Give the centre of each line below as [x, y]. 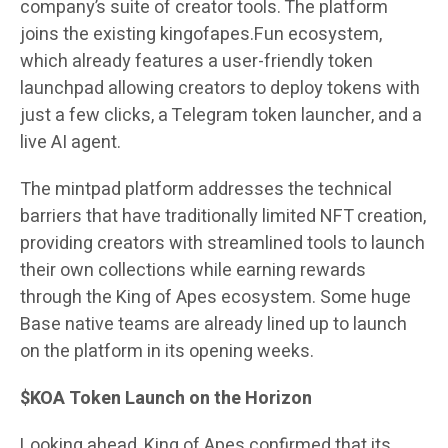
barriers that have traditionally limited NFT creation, [223, 217]
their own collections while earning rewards [193, 271]
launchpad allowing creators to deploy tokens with [220, 89]
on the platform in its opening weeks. [167, 352]
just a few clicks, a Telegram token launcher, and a [221, 116]
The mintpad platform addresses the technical [206, 190]
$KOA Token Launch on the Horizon [166, 399]
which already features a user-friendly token [196, 62]
